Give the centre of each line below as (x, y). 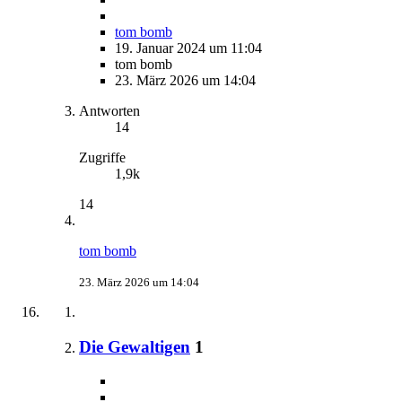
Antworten (109, 110)
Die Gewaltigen (135, 346)
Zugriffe (102, 157)
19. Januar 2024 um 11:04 (188, 48)
